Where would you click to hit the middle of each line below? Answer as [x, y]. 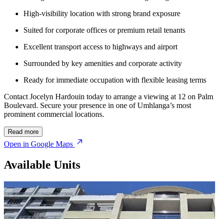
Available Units [42, 164]
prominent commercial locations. [54, 114]
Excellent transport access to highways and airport [100, 46]
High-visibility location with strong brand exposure [102, 13]
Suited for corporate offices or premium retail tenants [104, 30]
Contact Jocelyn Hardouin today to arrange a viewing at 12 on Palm [109, 96]
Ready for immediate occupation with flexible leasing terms [115, 80]
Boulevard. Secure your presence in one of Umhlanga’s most [98, 105]
